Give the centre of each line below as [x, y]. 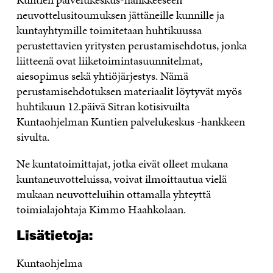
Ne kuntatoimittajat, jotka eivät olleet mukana [122, 164]
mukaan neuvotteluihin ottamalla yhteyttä [113, 194]
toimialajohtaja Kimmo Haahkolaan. [105, 209]
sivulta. [33, 137]
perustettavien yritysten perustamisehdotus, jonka [131, 45]
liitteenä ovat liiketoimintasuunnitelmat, [109, 61]
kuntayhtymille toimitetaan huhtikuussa [109, 30]
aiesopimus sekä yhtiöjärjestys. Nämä [102, 76]
